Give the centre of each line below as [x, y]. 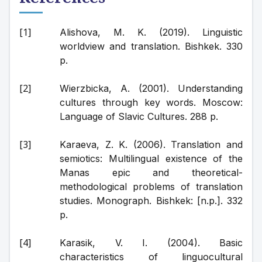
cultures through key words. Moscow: [151, 102]
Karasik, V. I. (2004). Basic [151, 243]
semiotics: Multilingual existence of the [151, 158]
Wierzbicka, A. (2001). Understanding [151, 88]
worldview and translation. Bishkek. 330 [151, 46]
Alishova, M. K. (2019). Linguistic [151, 32]
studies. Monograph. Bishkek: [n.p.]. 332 [151, 201]
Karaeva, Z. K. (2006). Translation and [151, 144]
